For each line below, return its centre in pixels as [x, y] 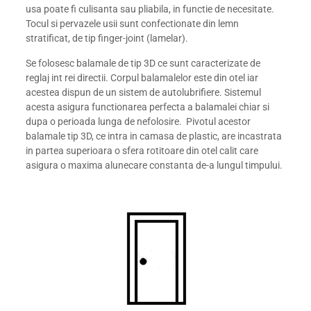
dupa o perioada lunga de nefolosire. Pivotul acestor [138, 121]
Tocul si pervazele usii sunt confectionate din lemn [133, 23]
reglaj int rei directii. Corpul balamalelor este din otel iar [142, 77]
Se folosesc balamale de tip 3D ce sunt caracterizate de [143, 63]
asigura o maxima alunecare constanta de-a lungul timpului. [154, 165]
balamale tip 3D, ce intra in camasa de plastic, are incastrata [154, 136]
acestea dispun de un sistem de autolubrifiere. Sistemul [144, 92]
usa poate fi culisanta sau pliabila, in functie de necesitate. [150, 9]
